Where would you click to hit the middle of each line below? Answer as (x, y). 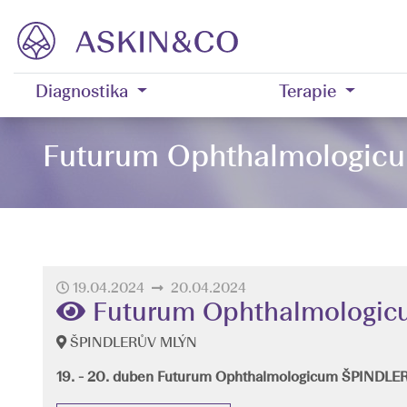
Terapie (307, 93)
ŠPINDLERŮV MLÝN (132, 343)
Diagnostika (82, 93)
